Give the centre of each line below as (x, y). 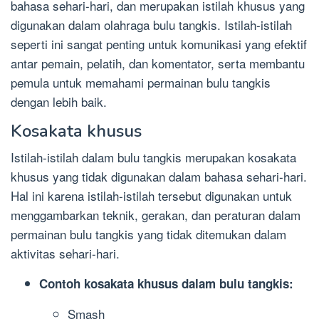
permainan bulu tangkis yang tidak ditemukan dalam (148, 234)
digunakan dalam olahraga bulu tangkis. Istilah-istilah (151, 25)
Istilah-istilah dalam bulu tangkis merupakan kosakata (153, 157)
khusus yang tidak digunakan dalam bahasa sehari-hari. (159, 177)
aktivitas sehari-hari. (65, 253)
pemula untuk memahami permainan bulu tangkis (141, 83)
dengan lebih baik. (59, 102)
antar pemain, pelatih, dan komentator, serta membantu (158, 63)
